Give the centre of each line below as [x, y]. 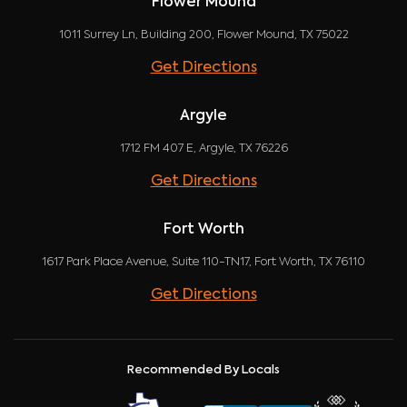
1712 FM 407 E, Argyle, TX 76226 [203, 149]
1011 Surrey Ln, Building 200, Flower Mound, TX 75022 [203, 35]
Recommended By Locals [203, 371]
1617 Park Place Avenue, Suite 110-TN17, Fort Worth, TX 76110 [203, 263]
